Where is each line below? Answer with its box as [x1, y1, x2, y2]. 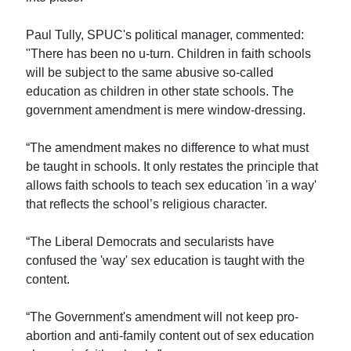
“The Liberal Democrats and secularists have [26, 234, 275, 248]
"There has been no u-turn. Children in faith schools [26, 46, 312, 60]
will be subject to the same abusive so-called [26, 65, 274, 79]
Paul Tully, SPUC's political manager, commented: [26, 27, 305, 42]
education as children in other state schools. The [26, 84, 295, 98]
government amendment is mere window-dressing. [26, 103, 306, 117]
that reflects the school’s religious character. [26, 197, 268, 211]
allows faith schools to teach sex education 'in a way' [26, 178, 317, 192]
